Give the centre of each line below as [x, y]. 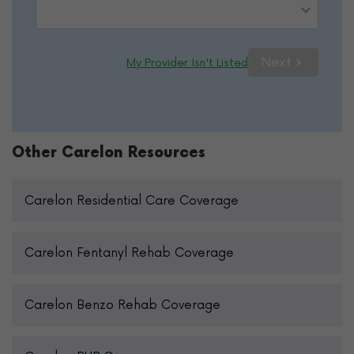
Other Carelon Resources [109, 153]
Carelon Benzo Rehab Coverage [122, 305]
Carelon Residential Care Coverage [132, 201]
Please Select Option [100, 11]
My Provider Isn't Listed [187, 62]
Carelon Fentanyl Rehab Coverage [129, 253]
